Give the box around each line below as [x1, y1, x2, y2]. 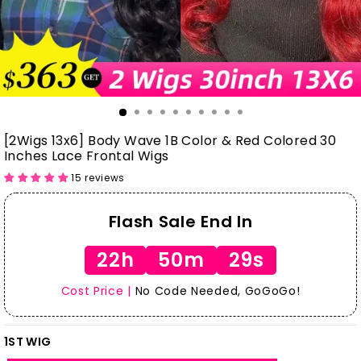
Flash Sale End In [108, 210, 253, 233]
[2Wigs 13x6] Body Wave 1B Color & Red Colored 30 [4, 131, 337, 150]
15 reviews [71, 171, 126, 185]
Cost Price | [60, 283, 131, 299]
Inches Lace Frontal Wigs [4, 147, 169, 165]
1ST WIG [4, 334, 52, 350]
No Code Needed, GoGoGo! [131, 283, 301, 299]
